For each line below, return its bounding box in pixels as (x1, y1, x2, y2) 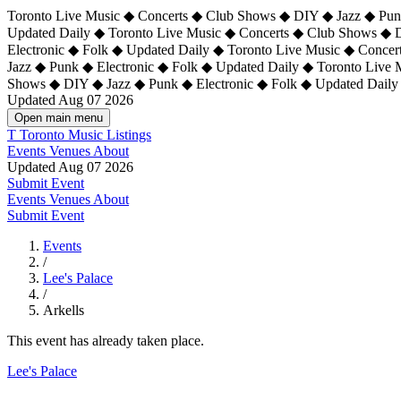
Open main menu (14, 111, 103, 124)
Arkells (43, 303, 84, 318)
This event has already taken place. (7, 333, 204, 348)
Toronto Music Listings (20, 127, 151, 142)
